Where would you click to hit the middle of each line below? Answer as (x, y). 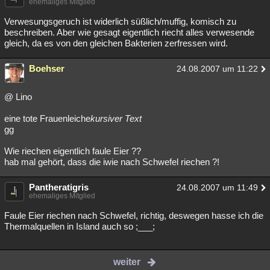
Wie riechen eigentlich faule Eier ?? (73, 151)
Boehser (47, 68)
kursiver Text (116, 118)
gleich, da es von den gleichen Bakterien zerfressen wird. (116, 43)
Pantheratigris (59, 187)
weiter (127, 262)
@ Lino (18, 97)
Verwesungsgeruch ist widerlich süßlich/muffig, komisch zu (120, 21)
